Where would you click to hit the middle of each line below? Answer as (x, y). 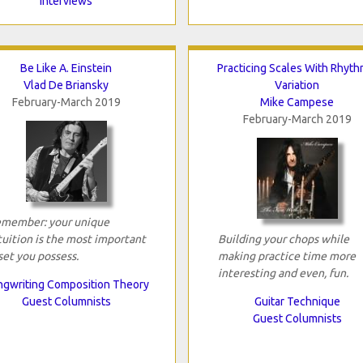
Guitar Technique (297, 301)
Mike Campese (297, 102)
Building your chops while (283, 239)
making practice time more (286, 256)
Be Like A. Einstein (66, 68)
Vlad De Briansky (66, 85)
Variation (297, 85)
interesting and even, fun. (283, 273)
